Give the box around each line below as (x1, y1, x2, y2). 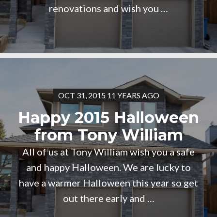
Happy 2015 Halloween (18, 108, 199, 127)
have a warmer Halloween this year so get (19, 177, 198, 188)
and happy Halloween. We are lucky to (26, 161, 191, 173)
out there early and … (62, 192, 155, 204)
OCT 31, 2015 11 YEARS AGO (58, 91, 159, 100)
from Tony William (34, 125, 183, 144)
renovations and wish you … (49, 2, 168, 14)
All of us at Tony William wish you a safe (22, 146, 195, 157)
